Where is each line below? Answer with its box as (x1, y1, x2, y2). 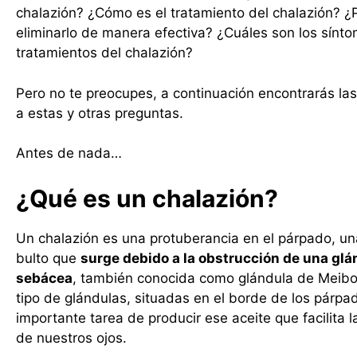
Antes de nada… (16, 145, 122, 161)
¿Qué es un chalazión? (16, 183, 278, 213)
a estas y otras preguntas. (16, 104, 183, 121)
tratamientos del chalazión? (16, 45, 193, 61)
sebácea (16, 269, 73, 286)
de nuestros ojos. (16, 329, 127, 346)
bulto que (16, 249, 80, 266)
